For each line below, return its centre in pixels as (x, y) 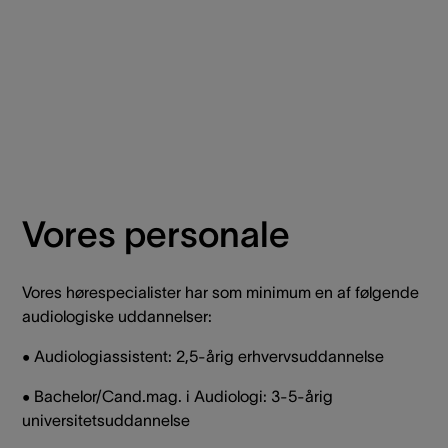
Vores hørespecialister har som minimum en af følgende (220, 291)
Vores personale (156, 233)
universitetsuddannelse (106, 419)
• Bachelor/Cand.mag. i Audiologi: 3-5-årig (177, 395)
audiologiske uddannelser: (117, 315)
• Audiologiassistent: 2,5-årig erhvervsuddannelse (203, 355)
